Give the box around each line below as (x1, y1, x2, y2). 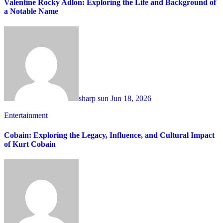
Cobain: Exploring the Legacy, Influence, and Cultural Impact (4, 130, 215, 139)
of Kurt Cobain (4, 139, 56, 148)
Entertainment (4, 111, 48, 120)
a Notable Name (4, 7, 58, 16)
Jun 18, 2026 (111, 94, 151, 103)
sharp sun (79, 94, 111, 103)
